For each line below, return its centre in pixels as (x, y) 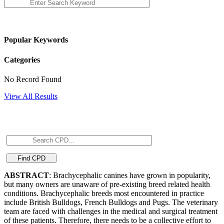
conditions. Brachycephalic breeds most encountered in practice (104, 193)
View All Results (31, 96)
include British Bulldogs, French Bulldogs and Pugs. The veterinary (111, 202)
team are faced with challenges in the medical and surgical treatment (111, 211)
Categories (22, 59)
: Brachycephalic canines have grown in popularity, (130, 175)
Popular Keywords (36, 40)
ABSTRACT (26, 175)
